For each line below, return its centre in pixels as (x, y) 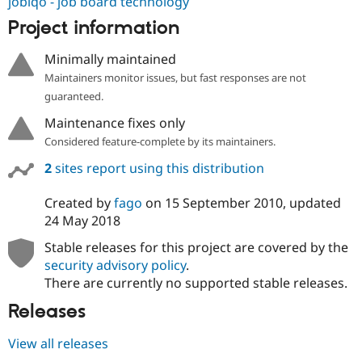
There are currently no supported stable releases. (196, 283)
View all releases (58, 343)
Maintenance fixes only (114, 123)
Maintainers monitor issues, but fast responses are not (175, 78)
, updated (311, 203)
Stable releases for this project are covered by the (196, 248)
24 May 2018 (82, 221)
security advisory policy (115, 265)
